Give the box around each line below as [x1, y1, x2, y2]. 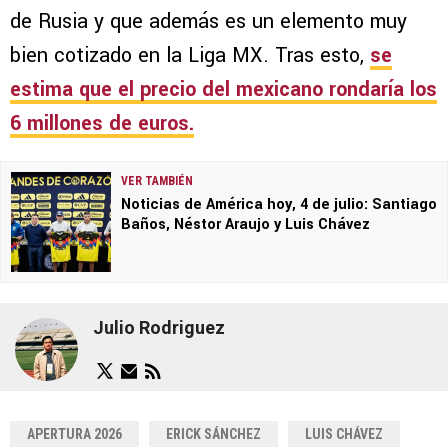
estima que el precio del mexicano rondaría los [10, 74, 437, 104]
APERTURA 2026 [27, 425, 122, 442]
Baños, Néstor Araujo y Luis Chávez [121, 213, 370, 235]
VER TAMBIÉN [121, 173, 193, 188]
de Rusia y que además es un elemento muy [10, 6, 407, 36]
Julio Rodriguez [93, 317, 225, 339]
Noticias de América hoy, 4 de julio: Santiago [121, 193, 437, 215]
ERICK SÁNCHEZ [166, 425, 261, 442]
